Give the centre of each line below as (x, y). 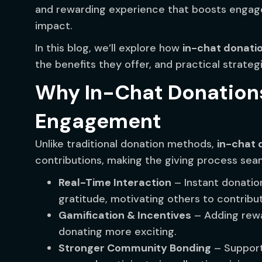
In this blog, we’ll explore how (109, 48)
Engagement (98, 121)
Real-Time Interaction (115, 182)
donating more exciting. (118, 232)
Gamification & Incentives (125, 215)
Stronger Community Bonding (135, 248)
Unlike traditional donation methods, (126, 144)
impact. (54, 26)
